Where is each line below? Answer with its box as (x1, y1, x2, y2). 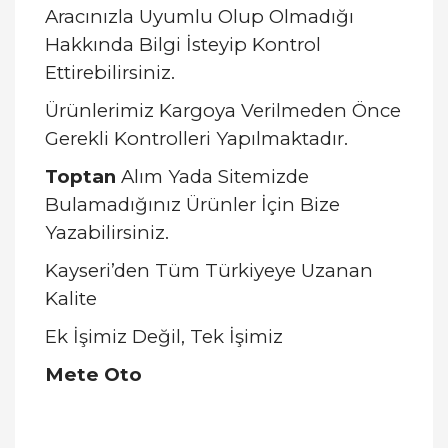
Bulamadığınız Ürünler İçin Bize (45, 193, 340, 216)
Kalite (45, 287, 97, 310)
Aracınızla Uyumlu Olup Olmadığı (45, 5, 354, 28)
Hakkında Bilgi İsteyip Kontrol (45, 33, 321, 56)
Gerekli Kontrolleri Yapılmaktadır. (45, 127, 348, 150)
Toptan (45, 165, 116, 188)
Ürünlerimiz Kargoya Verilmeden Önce (45, 99, 401, 122)
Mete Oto (45, 363, 142, 386)
